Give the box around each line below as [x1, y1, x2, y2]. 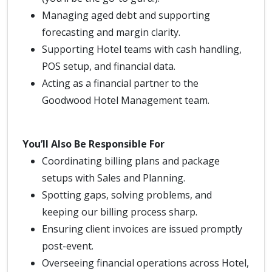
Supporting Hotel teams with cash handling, [42, 42, 242, 56]
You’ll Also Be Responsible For [22, 137, 165, 151]
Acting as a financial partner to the [42, 76, 199, 90]
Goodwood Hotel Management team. [42, 93, 209, 107]
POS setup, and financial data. [42, 59, 175, 73]
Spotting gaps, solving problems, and [42, 188, 212, 202]
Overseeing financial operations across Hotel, [42, 256, 249, 270]
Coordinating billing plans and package [42, 154, 220, 168]
